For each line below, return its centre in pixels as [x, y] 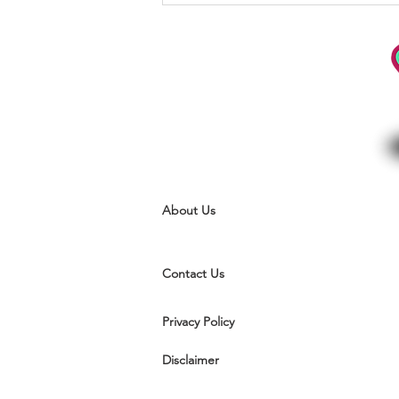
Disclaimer [191, 360]
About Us [189, 211]
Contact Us [193, 274]
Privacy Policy [198, 322]
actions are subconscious [274, 17]
